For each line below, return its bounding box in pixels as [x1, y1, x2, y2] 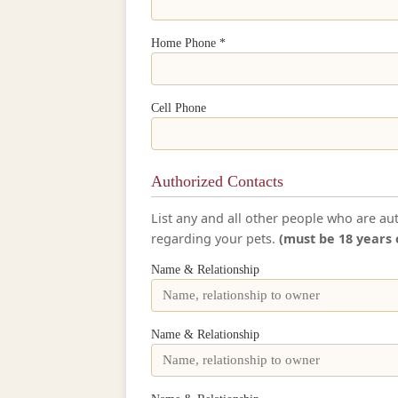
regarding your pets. [151, 230, 279, 248]
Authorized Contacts [151, 171, 283, 190]
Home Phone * [151, 36, 226, 51]
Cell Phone [151, 100, 206, 115]
